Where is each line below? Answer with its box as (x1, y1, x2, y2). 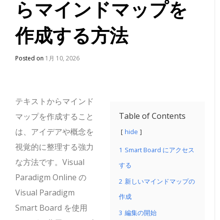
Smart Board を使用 (15, 202, 88, 213)
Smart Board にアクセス (125, 145, 194, 154)
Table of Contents (119, 110, 186, 121)
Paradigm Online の (15, 172, 87, 183)
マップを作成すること (15, 111, 94, 122)
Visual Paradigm (15, 187, 75, 198)
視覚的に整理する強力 (15, 141, 94, 152)
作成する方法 (15, 21, 129, 48)
